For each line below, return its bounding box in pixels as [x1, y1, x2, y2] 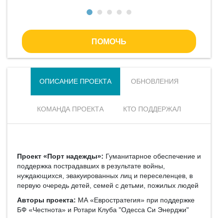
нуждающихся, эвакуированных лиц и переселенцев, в [17, 171, 193, 180]
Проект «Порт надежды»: [17, 152, 104, 160]
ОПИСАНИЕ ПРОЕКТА [39, 77, 111, 85]
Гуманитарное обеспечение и [104, 152, 201, 160]
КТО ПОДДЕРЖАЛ [123, 105, 181, 113]
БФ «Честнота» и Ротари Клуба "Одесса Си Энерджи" [17, 205, 189, 214]
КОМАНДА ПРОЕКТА [37, 105, 104, 113]
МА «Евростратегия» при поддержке [76, 196, 195, 204]
